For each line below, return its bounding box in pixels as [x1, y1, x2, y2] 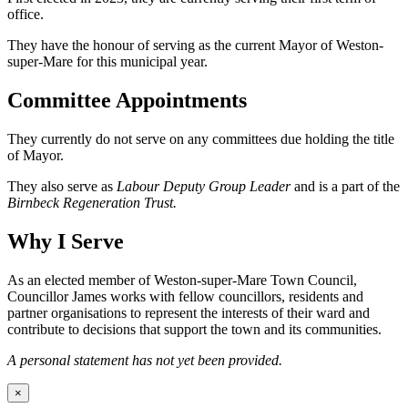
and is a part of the [294, 178, 400, 194]
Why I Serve [7, 229, 124, 253]
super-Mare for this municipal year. [7, 53, 208, 69]
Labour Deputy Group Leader [117, 178, 294, 194]
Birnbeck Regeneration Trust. [7, 194, 177, 210]
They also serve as [7, 178, 117, 194]
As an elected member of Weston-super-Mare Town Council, [7, 271, 357, 288]
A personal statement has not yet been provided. [7, 352, 282, 368]
